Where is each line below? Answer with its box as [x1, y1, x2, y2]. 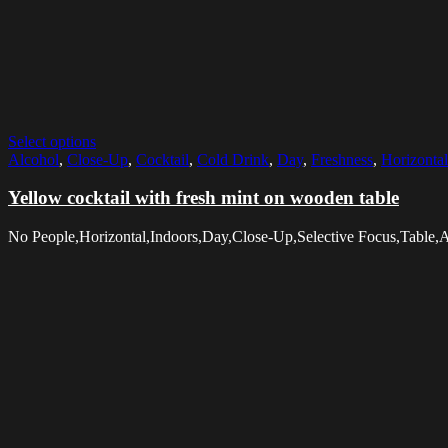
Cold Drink [197, 150, 269, 168]
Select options [8, 132, 96, 150]
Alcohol [8, 150, 59, 168]
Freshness [311, 150, 373, 168]
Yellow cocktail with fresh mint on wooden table [8, 187, 399, 209]
